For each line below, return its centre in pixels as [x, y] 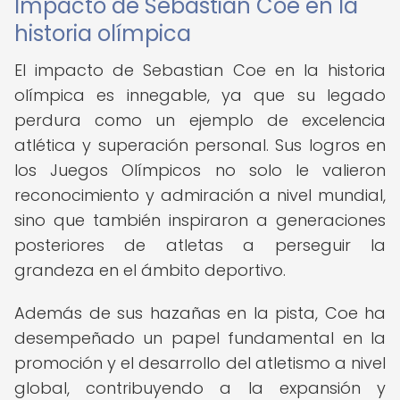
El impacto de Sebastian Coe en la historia [200, 70]
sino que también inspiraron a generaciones [200, 220]
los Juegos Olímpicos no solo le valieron [200, 170]
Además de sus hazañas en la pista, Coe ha [200, 313]
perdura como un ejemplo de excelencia [200, 120]
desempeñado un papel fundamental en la [200, 338]
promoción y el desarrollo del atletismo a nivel [200, 363]
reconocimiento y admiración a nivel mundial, [200, 195]
